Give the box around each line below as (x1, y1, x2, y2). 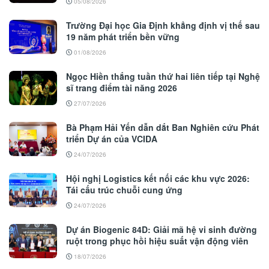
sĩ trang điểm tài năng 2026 (66, 82, 177, 94)
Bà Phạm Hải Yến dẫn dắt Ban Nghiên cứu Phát (66, 121, 259, 133)
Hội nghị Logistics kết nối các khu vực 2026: (66, 172, 250, 184)
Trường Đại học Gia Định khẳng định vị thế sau (66, 19, 260, 31)
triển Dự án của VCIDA (66, 133, 157, 145)
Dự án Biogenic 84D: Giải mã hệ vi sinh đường (66, 223, 257, 235)
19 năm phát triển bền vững (66, 31, 180, 43)
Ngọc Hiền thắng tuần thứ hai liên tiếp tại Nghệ (66, 70, 260, 82)
